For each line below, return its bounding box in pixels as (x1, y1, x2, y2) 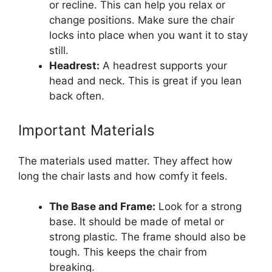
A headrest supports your (100, 59, 227, 72)
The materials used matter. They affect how (18, 154, 233, 167)
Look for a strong (155, 200, 242, 213)
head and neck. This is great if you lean (49, 75, 242, 87)
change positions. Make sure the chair (49, 14, 234, 27)
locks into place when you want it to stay (49, 29, 248, 42)
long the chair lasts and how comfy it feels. (18, 169, 228, 182)
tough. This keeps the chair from (49, 246, 207, 259)
